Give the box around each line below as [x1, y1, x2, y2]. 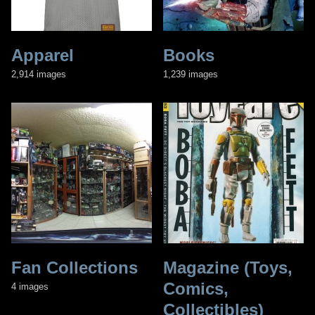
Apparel [11, 45, 74, 65]
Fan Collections [11, 257, 138, 277]
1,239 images [163, 68, 218, 79]
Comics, [163, 278, 229, 298]
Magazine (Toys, [163, 257, 292, 277]
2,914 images [11, 68, 66, 79]
